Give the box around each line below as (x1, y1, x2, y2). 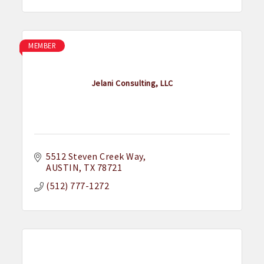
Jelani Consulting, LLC (91, 77, 173, 88)
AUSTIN (46, 161, 80, 174)
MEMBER (28, 41, 57, 51)
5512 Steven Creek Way (46, 150, 143, 163)
